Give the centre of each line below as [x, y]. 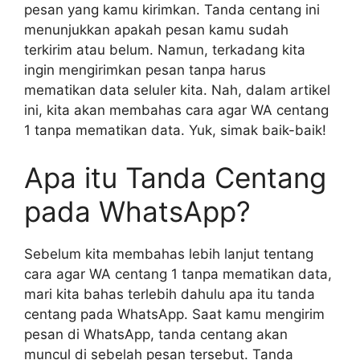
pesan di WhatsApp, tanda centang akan [156, 334]
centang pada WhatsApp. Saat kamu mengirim [174, 314]
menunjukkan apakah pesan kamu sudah [156, 29]
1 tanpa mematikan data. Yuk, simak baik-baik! [175, 130]
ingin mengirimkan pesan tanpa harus [145, 70]
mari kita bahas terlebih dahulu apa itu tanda [170, 294]
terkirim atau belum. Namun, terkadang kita [165, 49]
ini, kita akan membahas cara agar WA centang [176, 110]
